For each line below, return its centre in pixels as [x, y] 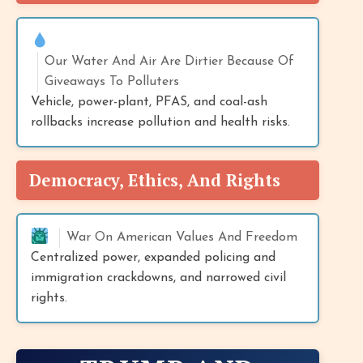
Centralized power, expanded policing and [153, 257]
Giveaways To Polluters [112, 81]
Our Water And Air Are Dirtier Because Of [169, 61]
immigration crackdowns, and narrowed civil [158, 278]
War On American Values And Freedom [182, 237]
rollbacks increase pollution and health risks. [160, 122]
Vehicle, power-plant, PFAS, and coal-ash [149, 102]
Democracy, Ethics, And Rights [155, 179]
